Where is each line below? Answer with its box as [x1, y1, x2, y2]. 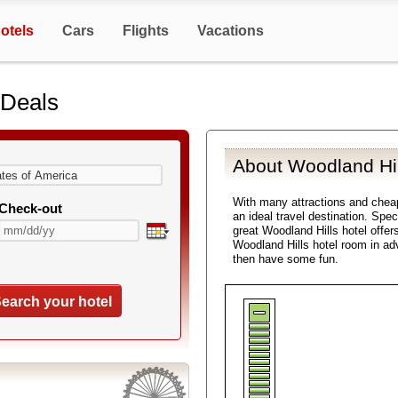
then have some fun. [233, 252, 338, 266]
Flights [123, 23, 169, 38]
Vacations [197, 23, 264, 38]
